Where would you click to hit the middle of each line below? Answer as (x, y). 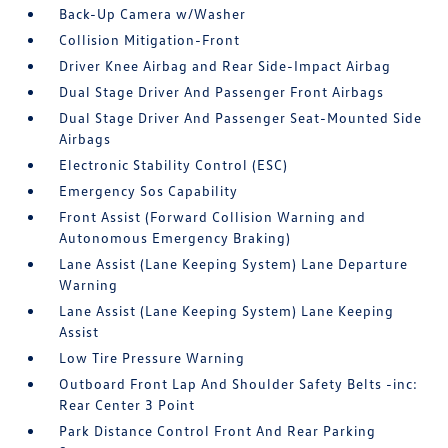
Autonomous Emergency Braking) (175, 237)
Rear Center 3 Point (127, 404)
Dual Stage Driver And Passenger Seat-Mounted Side (241, 117)
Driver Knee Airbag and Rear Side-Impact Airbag (225, 65)
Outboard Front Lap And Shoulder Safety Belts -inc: (239, 383)
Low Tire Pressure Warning (152, 357)
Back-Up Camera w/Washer (153, 13)
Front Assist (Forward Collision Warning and (213, 216)
